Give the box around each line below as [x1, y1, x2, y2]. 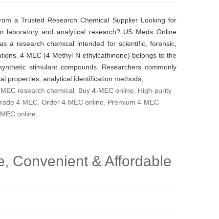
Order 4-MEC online [42, 98, 104, 106]
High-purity [138, 87, 172, 94]
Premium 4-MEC [108, 98, 159, 106]
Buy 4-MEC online [78, 87, 134, 94]
